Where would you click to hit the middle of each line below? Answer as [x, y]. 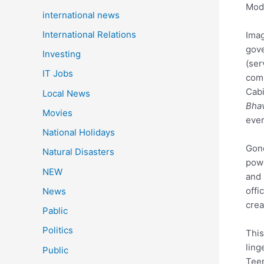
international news [81, 15]
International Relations [89, 34]
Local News [66, 93]
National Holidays [79, 133]
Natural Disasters [78, 152]
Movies [57, 113]
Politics [58, 230]
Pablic [55, 211]
